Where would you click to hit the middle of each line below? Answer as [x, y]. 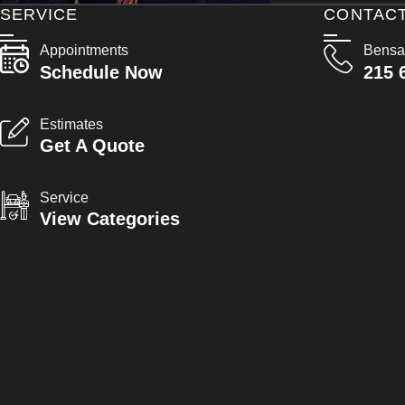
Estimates [71, 124]
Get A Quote [92, 146]
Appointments [84, 51]
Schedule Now [101, 72]
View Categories [110, 219]
